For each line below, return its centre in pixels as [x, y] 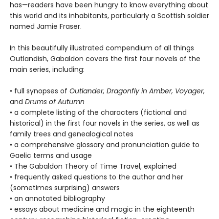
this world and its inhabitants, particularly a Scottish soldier [109, 16]
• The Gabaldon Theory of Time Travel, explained [93, 166]
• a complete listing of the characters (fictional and [98, 112]
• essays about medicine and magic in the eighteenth [102, 209]
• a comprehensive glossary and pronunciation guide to [105, 145]
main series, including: [47, 69]
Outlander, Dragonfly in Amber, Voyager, [137, 91]
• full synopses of [40, 91]
